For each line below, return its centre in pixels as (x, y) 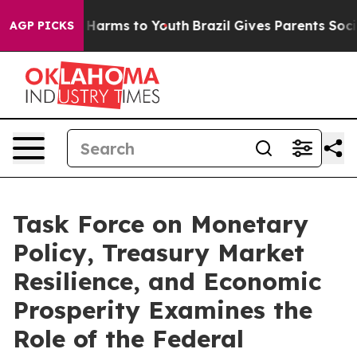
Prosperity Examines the (163, 310)
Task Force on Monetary (161, 224)
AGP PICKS (42, 25)
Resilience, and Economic (167, 281)
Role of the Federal (128, 339)
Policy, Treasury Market (159, 253)
